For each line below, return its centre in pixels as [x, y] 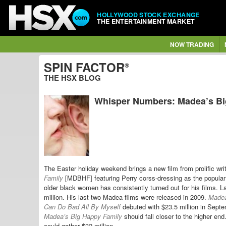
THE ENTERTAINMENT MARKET [146, 21]
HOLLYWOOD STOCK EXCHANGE [148, 14]
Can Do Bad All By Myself [83, 207]
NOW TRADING [192, 44]
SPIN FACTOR [84, 67]
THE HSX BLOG [72, 78]
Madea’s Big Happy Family [84, 216]
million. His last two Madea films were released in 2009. [126, 197]
